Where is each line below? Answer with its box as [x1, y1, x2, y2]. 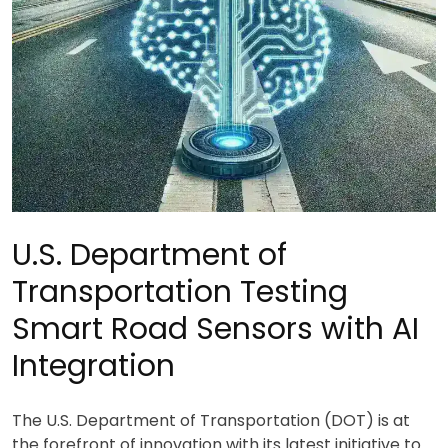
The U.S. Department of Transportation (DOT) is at [12, 408, 410, 432]
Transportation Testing [12, 270, 348, 313]
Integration [12, 344, 175, 387]
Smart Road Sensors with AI [12, 307, 419, 350]
